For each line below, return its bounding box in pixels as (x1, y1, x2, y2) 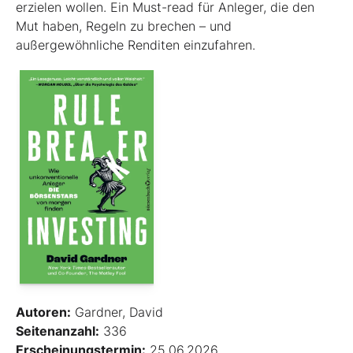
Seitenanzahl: (16, 322, 99, 339)
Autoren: (16, 303, 71, 320)
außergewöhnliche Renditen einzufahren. (16, 37, 255, 54)
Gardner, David (71, 303, 163, 320)
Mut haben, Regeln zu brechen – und (16, 18, 232, 35)
